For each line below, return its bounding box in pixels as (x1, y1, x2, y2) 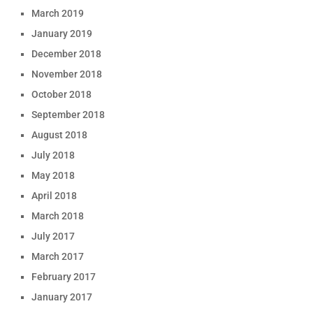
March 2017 (31, 251, 84, 262)
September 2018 (31, 109, 105, 120)
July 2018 (31, 150, 75, 161)
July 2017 (31, 231, 75, 242)
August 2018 (31, 129, 87, 140)
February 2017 (31, 271, 96, 282)
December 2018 (31, 48, 101, 59)
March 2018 (31, 210, 84, 221)
